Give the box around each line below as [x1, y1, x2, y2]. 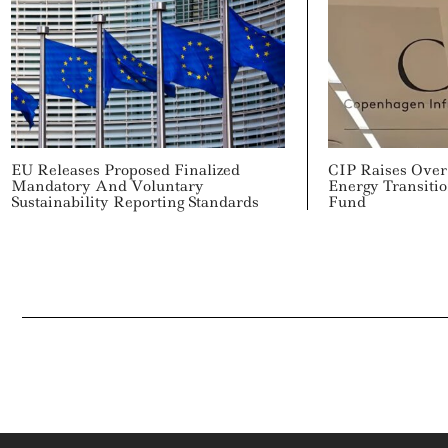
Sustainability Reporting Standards [10, 191, 259, 212]
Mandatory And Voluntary [10, 175, 204, 196]
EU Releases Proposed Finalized [10, 159, 240, 180]
